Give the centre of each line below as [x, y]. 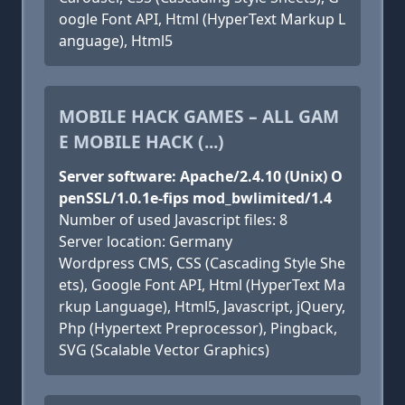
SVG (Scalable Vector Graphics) [164, 350]
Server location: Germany [146, 241]
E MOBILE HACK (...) [141, 141]
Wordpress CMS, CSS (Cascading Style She [202, 263]
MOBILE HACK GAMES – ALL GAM [199, 116]
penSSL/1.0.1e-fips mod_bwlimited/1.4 [195, 198]
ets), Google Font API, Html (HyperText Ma [202, 285]
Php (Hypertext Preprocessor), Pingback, [198, 328]
